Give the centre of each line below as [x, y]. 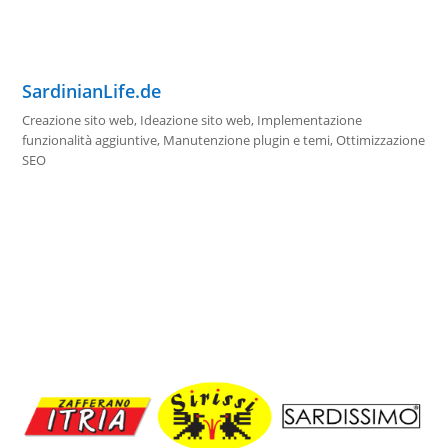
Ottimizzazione [381, 140]
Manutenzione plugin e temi [247, 140]
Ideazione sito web [196, 120]
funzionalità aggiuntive [90, 140]
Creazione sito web [78, 120]
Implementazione [310, 120]
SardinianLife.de [92, 91]
